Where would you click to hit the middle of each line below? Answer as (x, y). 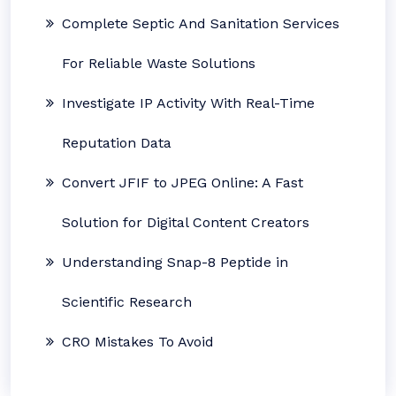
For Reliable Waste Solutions (159, 63)
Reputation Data (117, 143)
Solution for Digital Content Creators (186, 222)
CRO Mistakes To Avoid (138, 342)
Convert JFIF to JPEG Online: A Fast (183, 183)
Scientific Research (127, 302)
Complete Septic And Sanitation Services (201, 23)
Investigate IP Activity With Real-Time (188, 103)
